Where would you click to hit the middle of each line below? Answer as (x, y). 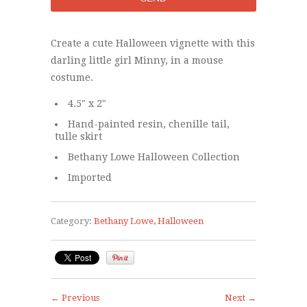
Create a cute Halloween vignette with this (153, 43)
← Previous (75, 297)
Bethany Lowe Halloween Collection (154, 157)
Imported (90, 177)
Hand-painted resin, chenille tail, (149, 124)
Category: (71, 221)
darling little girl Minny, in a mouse (137, 60)
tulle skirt (78, 136)
